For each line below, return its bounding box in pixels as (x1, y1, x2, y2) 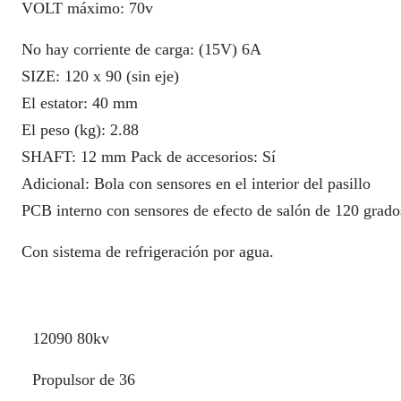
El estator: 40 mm (21, 94, 138, 112)
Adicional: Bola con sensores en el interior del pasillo (21, 175, 371, 192)
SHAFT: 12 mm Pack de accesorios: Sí (21, 148, 276, 166)
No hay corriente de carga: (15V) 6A (21, 40, 261, 58)
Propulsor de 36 (32, 371, 135, 388)
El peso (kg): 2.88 (21, 121, 139, 139)
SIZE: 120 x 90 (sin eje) (21, 67, 179, 85)
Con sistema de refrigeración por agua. (21, 243, 274, 260)
